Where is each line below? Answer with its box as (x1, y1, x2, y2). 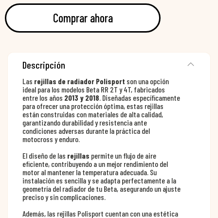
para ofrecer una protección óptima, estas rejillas (22, 101, 163, 111)
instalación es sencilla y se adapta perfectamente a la (22, 176, 176, 185)
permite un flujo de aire (90, 151, 156, 161)
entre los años (22, 93, 64, 103)
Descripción (22, 59, 65, 71)
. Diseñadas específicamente (99, 93, 180, 103)
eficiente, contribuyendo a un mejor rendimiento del (22, 159, 168, 169)
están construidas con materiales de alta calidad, (22, 109, 163, 119)
